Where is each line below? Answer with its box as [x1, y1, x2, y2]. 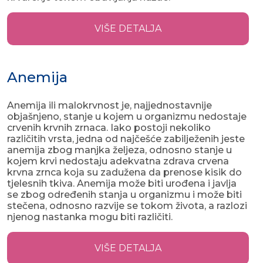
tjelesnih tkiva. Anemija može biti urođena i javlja [7, 178, 237, 190]
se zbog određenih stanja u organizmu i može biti [7, 189, 242, 201]
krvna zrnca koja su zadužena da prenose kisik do [7, 167, 242, 178]
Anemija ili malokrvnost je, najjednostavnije [7, 100, 212, 112]
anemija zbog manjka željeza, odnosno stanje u [7, 144, 232, 156]
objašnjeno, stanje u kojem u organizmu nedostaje [7, 111, 247, 123]
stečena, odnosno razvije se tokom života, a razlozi [7, 200, 247, 212]
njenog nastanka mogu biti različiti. [7, 211, 173, 223]
